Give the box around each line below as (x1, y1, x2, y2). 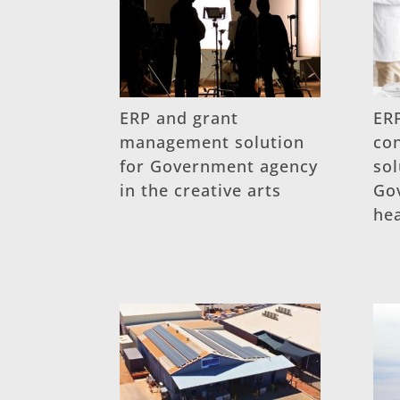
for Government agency (120, 155, 319, 178)
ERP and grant (120, 107, 239, 129)
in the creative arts (120, 179, 282, 202)
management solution (120, 131, 305, 154)
